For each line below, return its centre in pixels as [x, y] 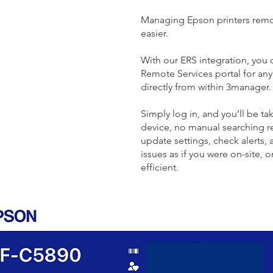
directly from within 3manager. [206, 87]
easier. [154, 33]
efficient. [160, 167]
